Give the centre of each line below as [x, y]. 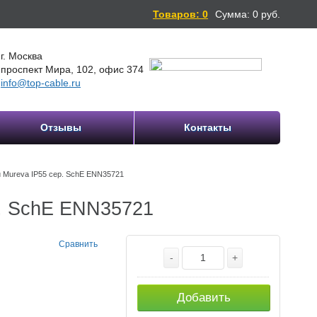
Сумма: [232, 14]
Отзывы [61, 127]
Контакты [207, 127]
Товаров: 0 [180, 14]
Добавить [204, 298]
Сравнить [78, 244]
